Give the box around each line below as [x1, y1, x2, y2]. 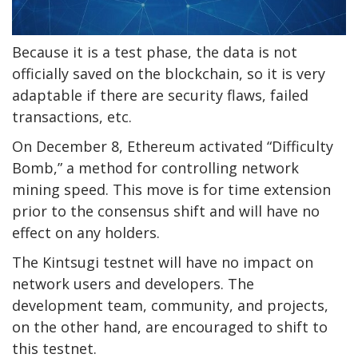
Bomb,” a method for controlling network [12, 157, 299, 177]
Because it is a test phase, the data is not [12, 42, 297, 62]
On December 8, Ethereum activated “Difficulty [12, 136, 333, 156]
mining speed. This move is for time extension [12, 179, 331, 199]
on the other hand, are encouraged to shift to [12, 316, 328, 336]
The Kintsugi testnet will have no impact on [12, 252, 313, 272]
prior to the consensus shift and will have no [12, 201, 320, 221]
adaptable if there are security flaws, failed [12, 85, 308, 105]
